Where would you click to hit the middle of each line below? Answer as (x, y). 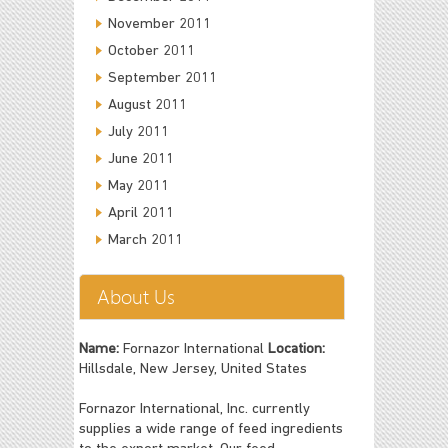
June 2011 (141, 159)
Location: (296, 349)
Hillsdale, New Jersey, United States (193, 369)
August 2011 (147, 105)
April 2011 (141, 213)
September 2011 (162, 78)
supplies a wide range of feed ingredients (211, 429)
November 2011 (159, 24)
